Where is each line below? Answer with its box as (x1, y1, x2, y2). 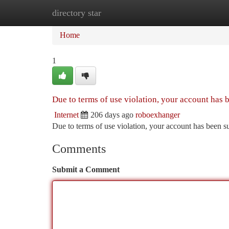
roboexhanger (135, 110, 180, 119)
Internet (54, 110, 79, 119)
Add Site (176, 8, 204, 17)
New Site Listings (103, 8, 161, 17)
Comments (52, 142, 106, 155)
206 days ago (90, 110, 133, 119)
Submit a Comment (52, 165, 120, 174)
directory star (52, 8, 101, 18)
